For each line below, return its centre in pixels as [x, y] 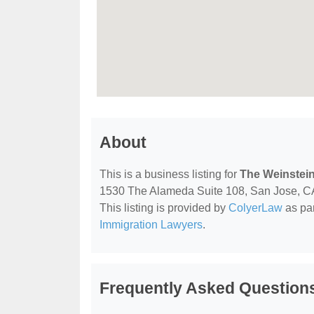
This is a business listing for [170, 174]
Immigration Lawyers [151, 224]
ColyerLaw [255, 207]
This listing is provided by [164, 207]
